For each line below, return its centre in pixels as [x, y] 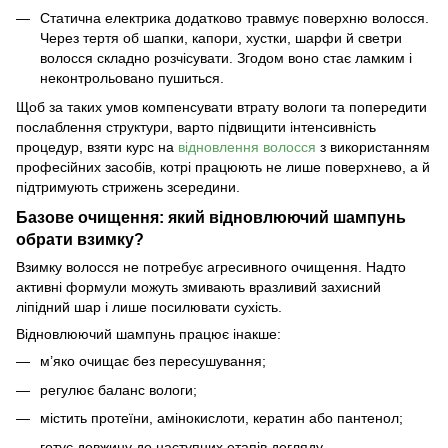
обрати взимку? [80, 239]
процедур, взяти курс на [97, 146]
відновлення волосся [247, 146]
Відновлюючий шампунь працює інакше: [148, 334]
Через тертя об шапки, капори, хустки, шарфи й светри [221, 38]
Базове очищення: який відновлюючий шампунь [211, 217]
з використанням [373, 146]
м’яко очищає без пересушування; [153, 361]
